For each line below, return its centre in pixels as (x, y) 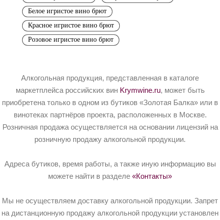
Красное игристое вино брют (71, 25)
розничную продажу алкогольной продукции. (110, 139)
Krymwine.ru (140, 90)
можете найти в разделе (90, 176)
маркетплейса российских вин (68, 90)
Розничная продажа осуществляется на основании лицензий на (110, 127)
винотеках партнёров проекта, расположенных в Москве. (110, 115)
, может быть (182, 90)
